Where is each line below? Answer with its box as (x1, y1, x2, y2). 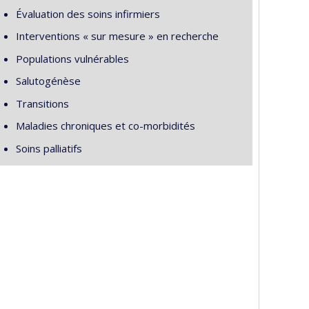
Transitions (15, 96, 69, 110)
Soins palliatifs (15, 141, 82, 155)
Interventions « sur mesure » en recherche (15, 29, 219, 43)
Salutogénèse (15, 74, 81, 88)
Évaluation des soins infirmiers (15, 6, 160, 21)
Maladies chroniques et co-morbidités (15, 119, 195, 132)
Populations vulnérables (15, 51, 129, 66)
